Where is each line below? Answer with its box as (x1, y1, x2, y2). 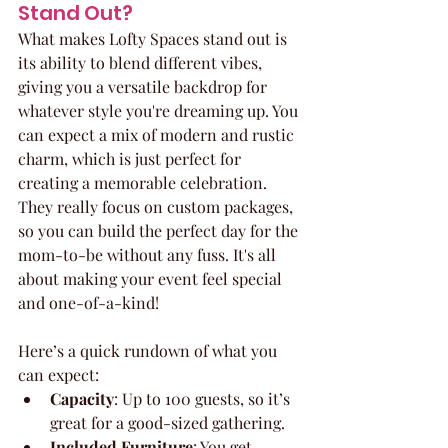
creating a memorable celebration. (18, 171, 271, 193)
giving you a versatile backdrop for (18, 75, 271, 97)
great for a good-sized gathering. (50, 411, 285, 433)
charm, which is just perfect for (18, 147, 245, 169)
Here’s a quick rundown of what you (18, 339, 281, 361)
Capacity (50, 387, 114, 409)
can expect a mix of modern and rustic (18, 123, 298, 145)
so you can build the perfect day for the (18, 219, 302, 241)
